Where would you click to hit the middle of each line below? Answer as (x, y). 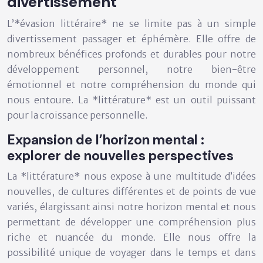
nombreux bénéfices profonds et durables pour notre (131, 54)
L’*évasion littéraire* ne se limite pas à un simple (131, 23)
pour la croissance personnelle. (77, 115)
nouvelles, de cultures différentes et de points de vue (131, 191)
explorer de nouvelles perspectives (120, 155)
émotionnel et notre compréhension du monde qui (131, 84)
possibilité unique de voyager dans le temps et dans (131, 252)
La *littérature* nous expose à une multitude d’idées (131, 176)
